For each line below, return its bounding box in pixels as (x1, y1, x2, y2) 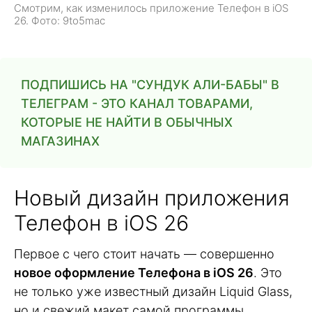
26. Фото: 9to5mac (14, 14, 105, 28)
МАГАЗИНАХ (21, 134, 100, 149)
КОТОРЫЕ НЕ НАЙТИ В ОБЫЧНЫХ (21, 115, 233, 130)
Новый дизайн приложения (14, 185, 290, 211)
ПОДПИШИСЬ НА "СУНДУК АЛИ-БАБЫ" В (21, 77, 279, 93)
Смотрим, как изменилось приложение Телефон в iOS (14, 1, 288, 15)
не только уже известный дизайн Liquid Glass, (14, 284, 292, 299)
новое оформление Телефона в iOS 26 (14, 265, 253, 281)
